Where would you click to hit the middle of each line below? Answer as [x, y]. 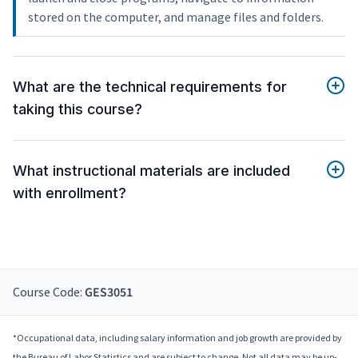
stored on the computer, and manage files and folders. [176, 17]
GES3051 [109, 293]
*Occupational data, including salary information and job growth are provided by [177, 338]
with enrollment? [70, 193]
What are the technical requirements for [150, 87]
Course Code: [49, 292]
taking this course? [78, 109]
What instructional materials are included [151, 171]
